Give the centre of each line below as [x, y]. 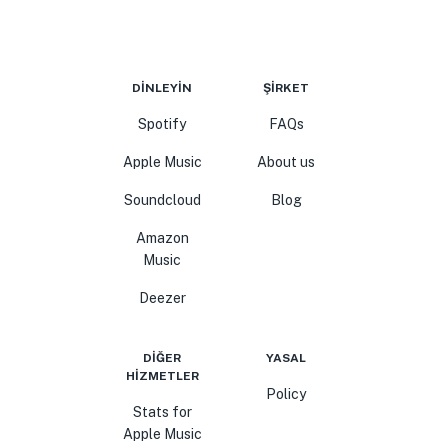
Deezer [162, 298]
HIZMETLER [162, 376]
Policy [286, 394]
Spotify [162, 124]
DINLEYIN [162, 88]
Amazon [162, 238]
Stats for [162, 412]
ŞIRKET [286, 88]
